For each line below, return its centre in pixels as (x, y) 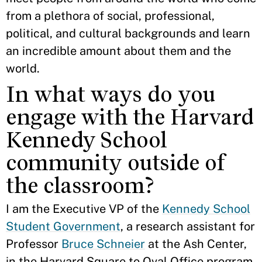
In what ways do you (111, 94)
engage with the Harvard (130, 117)
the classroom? (80, 186)
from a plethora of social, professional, (110, 16)
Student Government (63, 226)
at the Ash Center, (196, 244)
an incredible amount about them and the (118, 51)
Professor (34, 244)
